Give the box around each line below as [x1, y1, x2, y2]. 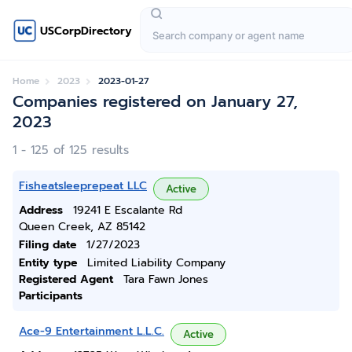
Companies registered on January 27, [13, 90, 298, 113]
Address [19, 202, 63, 218]
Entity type [19, 255, 77, 271]
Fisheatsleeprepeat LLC [19, 178, 147, 194]
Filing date [19, 236, 76, 253]
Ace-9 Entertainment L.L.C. [19, 323, 164, 339]
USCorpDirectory [40, 22, 132, 39]
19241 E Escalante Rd [73, 202, 182, 218]
